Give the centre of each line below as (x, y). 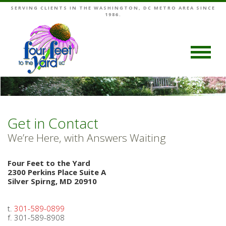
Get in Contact (53, 123)
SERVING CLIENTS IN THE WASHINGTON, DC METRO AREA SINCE (113, 8)
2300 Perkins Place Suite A (57, 172)
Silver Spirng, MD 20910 (52, 181)
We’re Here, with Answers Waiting (87, 138)
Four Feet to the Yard (49, 163)
